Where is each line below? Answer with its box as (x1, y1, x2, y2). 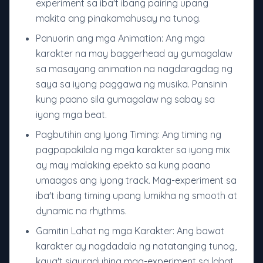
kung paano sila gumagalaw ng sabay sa (36, 93, 215, 106)
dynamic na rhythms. (36, 205, 127, 217)
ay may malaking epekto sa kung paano (36, 159, 211, 171)
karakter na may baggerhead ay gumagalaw (36, 48, 232, 60)
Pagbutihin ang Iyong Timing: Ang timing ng (36, 129, 221, 141)
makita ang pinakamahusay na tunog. (36, 12, 201, 25)
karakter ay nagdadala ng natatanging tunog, (36, 240, 237, 252)
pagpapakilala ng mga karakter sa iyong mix (36, 144, 230, 156)
